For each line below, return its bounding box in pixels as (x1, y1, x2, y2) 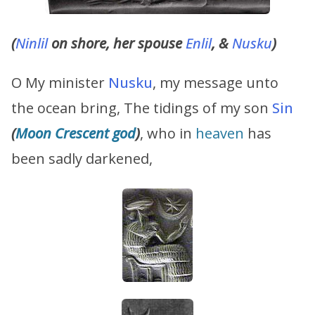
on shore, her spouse (48, 34, 186, 53)
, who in (140, 124, 195, 143)
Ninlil (15, 34, 48, 53)
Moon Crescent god (15, 124, 136, 143)
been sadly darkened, (11, 149, 153, 169)
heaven (195, 124, 244, 143)
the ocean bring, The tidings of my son (11, 98, 272, 118)
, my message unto (153, 73, 278, 93)
